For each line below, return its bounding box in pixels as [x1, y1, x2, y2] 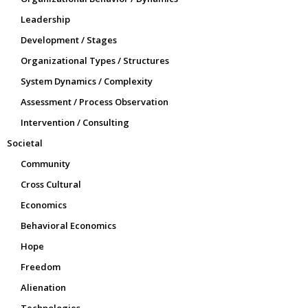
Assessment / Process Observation [21, 96, 168, 108]
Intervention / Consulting [21, 116, 129, 129]
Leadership [21, 13, 70, 25]
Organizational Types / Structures [21, 54, 169, 67]
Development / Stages [21, 34, 117, 46]
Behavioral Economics [21, 219, 116, 232]
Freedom [21, 261, 60, 273]
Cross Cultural [21, 178, 81, 190]
